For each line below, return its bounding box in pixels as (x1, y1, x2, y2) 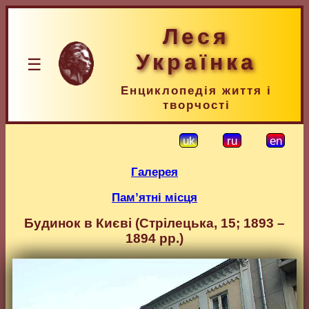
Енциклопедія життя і (121, 83, 272, 97)
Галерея (131, 165, 178, 179)
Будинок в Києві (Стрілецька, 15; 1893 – (24, 216, 285, 230)
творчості (162, 98, 230, 112)
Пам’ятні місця (112, 190, 197, 204)
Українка (136, 50, 257, 74)
